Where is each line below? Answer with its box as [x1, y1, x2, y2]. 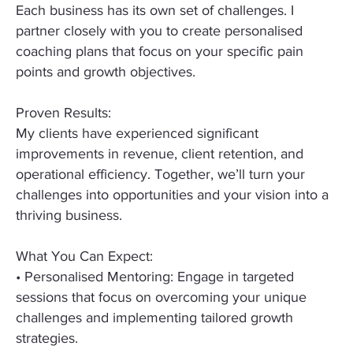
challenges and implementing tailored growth [16, 312, 293, 326]
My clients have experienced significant [16, 128, 258, 142]
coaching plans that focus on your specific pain [16, 46, 303, 60]
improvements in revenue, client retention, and [16, 148, 303, 162]
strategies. [16, 333, 78, 347]
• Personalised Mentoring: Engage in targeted [16, 271, 294, 285]
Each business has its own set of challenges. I [16, 5, 294, 19]
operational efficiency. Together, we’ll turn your [16, 169, 305, 183]
